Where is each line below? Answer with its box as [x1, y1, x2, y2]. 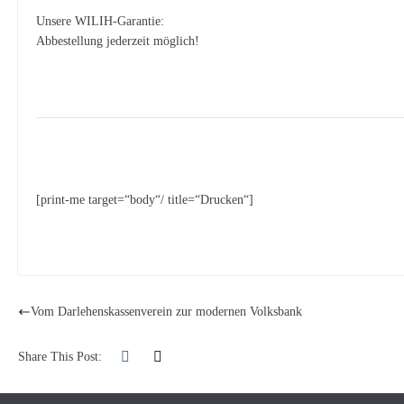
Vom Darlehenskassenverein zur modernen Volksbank [31, 305, 303, 318]
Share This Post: [18, 350, 103, 363]
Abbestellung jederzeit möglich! [36, 34, 200, 48]
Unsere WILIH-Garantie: [36, 14, 165, 28]
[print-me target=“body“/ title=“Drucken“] [36, 193, 254, 207]
